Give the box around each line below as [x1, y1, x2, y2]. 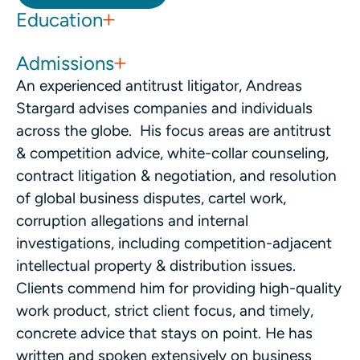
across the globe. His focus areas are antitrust [16, 121, 331, 140]
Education [16, 8, 103, 31]
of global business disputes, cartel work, [16, 189, 286, 207]
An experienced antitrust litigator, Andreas [16, 76, 302, 95]
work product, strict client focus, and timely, [16, 301, 313, 320]
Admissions [16, 51, 114, 75]
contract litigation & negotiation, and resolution [16, 166, 337, 185]
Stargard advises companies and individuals [16, 99, 313, 117]
